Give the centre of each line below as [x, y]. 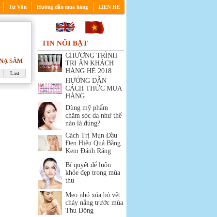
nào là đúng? [83, 123]
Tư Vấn [18, 7]
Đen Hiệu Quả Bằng [93, 143]
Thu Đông [79, 210]
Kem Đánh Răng [88, 151]
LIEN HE [109, 7]
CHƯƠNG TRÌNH [91, 55]
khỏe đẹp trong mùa [93, 173]
